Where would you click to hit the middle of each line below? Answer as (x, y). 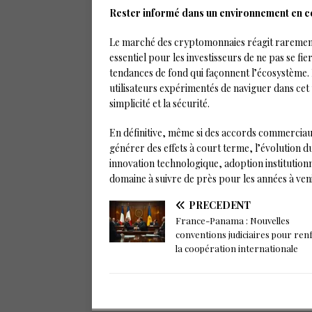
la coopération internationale (237, 249)
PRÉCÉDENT (220, 205)
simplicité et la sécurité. (159, 104)
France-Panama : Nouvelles (233, 221)
